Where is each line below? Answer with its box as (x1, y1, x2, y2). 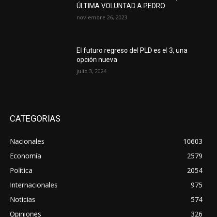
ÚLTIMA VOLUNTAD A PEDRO (77, 1, 166, 10)
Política (10, 165, 32, 175)
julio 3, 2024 (77, 67, 107, 75)
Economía (10, 151, 41, 160)
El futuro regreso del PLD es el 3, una (77, 46, 188, 55)
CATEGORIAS (10, 113, 61, 124)
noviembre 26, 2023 (77, 13, 128, 21)
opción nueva (77, 56, 119, 64)
